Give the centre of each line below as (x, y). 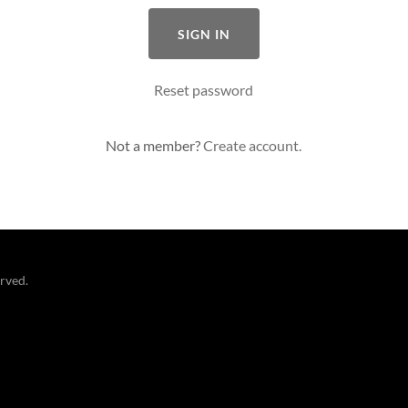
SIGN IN (204, 34)
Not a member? (153, 145)
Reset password (204, 90)
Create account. (253, 145)
